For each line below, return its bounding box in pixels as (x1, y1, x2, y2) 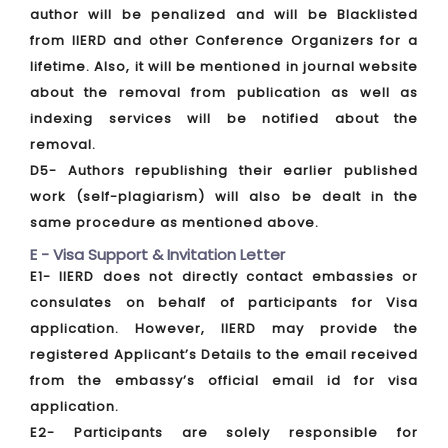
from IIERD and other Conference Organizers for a (30, 31, 418, 50)
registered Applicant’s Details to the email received (30, 345, 418, 364)
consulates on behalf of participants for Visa (30, 293, 418, 312)
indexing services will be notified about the (30, 109, 418, 128)
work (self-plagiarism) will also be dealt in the (30, 187, 418, 206)
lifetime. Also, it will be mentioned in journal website (30, 57, 418, 76)
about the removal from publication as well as (30, 83, 418, 102)
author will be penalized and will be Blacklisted (30, 5, 418, 24)
